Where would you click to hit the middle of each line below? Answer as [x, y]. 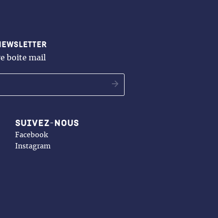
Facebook [31, 135]
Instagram [33, 146]
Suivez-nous [47, 123]
